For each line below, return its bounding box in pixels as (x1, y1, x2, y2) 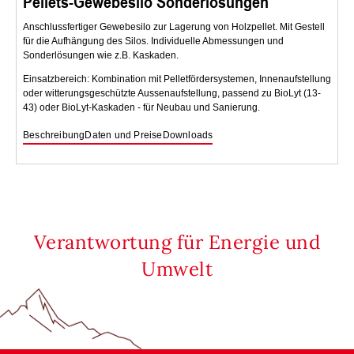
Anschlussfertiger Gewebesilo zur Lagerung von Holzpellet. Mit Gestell (23, 21, 325, 32)
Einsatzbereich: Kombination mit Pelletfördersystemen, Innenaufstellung (23, 73, 331, 85)
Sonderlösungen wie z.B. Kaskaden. (23, 49, 179, 61)
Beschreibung (23, 129, 85, 141)
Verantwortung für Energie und (33, 230, 321, 254)
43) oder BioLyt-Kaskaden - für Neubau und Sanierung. (23, 101, 260, 113)
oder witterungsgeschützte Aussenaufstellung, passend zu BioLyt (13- (23, 87, 321, 99)
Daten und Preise (85, 129, 163, 141)
